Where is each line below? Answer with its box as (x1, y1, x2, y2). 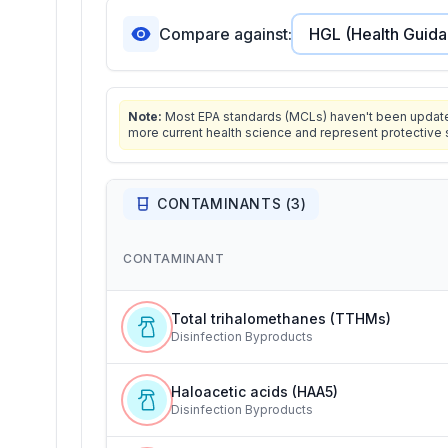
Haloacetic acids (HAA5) (171, 383, 338, 400)
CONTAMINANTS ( (157, 195, 292, 212)
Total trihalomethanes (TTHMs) (171, 310, 391, 327)
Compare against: (159, 24, 292, 44)
